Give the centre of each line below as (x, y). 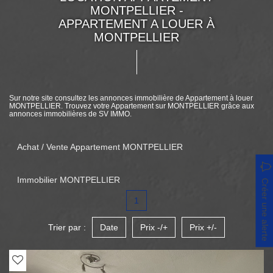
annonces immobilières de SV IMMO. (70, 114)
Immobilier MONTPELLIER (69, 180)
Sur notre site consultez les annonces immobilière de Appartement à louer (131, 98)
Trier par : (67, 227)
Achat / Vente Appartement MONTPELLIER (100, 147)
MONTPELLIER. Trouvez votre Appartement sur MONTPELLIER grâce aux (132, 106)
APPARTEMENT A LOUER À (136, 24)
